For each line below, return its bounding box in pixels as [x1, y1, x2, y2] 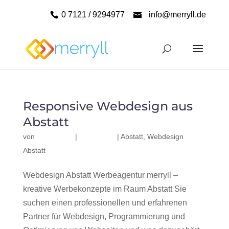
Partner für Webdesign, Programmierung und [22, 212, 185, 221]
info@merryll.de [149, 10, 207, 19]
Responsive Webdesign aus [22, 99, 193, 113]
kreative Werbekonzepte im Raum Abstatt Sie [22, 185, 187, 193]
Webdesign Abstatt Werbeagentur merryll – [22, 171, 178, 179]
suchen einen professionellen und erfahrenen [22, 198, 187, 207]
